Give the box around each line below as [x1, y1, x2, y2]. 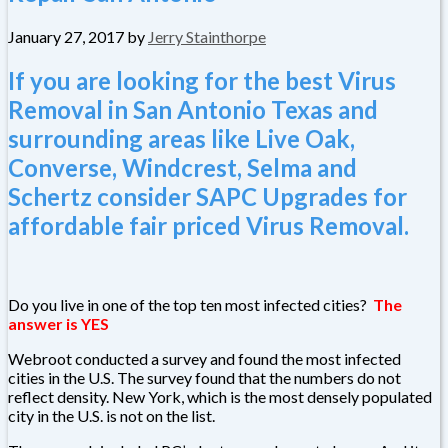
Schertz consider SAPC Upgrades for [8, 181, 407, 211]
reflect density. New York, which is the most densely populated [8, 386, 432, 406]
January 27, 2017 [8, 26, 124, 46]
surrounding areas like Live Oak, [8, 123, 355, 153]
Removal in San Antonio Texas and [8, 94, 378, 124]
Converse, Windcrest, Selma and [8, 152, 357, 182]
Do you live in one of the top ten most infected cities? [8, 294, 373, 314]
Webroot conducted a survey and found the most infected [8, 348, 401, 368]
